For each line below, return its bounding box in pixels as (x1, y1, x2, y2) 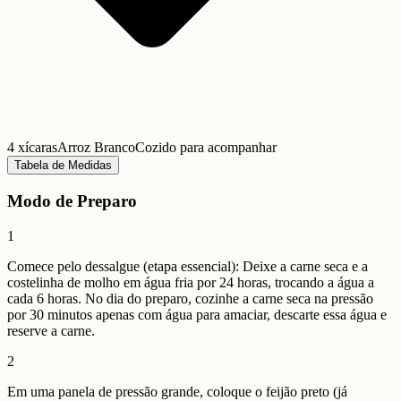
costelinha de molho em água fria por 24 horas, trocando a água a (7, 274, 374, 290)
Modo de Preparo (7, 191, 137, 210)
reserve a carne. (7, 322, 95, 338)
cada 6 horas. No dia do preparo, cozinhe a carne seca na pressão (7, 290, 373, 306)
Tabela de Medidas (14, 158, 112, 173)
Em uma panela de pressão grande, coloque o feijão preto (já (7, 383, 347, 399)
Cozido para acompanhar (135, 140, 277, 156)
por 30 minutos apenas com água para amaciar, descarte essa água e (7, 306, 387, 322)
